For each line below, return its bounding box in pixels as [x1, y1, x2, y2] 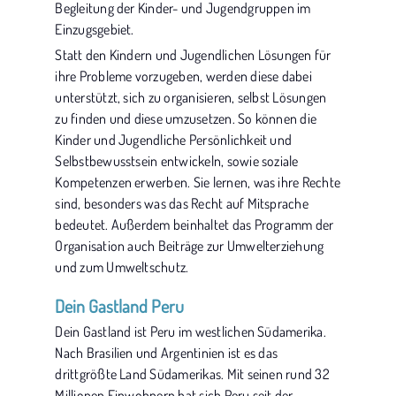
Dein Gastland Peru [55, 294, 185, 317]
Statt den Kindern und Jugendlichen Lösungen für [55, 46, 331, 64]
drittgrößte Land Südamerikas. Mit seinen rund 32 [55, 365, 330, 383]
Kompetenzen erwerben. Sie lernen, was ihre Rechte [55, 173, 341, 191]
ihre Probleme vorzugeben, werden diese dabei [55, 67, 312, 85]
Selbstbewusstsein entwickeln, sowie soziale [55, 152, 299, 170]
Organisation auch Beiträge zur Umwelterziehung [55, 237, 324, 255]
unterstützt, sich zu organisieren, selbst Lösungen [55, 88, 327, 106]
